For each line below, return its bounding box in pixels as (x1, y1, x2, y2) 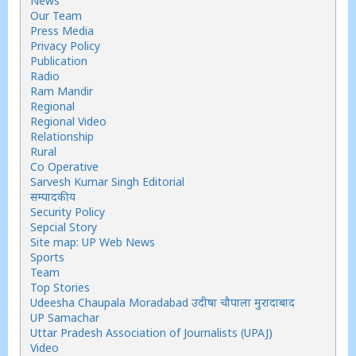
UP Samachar (30, 310, 99, 325)
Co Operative (30, 159, 99, 174)
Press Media (30, 23, 94, 38)
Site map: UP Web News (30, 234, 155, 250)
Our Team (30, 8, 82, 23)
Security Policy (30, 204, 105, 219)
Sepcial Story (30, 219, 97, 234)
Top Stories (30, 280, 90, 295)
